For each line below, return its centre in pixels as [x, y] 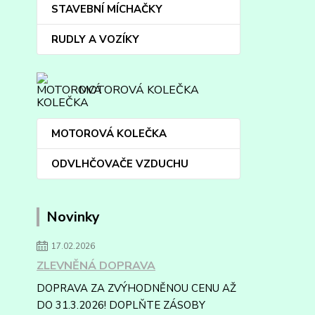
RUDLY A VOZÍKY [95, 39]
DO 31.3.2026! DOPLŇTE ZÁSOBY [121, 305]
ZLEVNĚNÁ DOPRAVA [96, 266]
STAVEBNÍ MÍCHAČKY [107, 9]
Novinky [73, 217]
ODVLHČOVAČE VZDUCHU [120, 164]
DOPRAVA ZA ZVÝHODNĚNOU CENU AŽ [136, 288]
